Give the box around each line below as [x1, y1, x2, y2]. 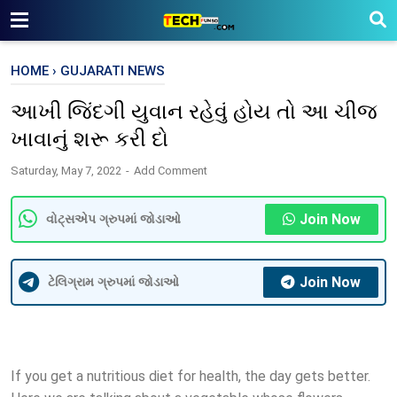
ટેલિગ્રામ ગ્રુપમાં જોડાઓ [48, 274, 179, 290]
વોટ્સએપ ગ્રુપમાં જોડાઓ [46, 211, 181, 227]
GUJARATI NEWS [60, 63, 165, 79]
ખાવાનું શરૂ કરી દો [11, 127, 168, 152]
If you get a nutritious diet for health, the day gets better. [11, 367, 370, 385]
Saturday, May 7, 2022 [11, 164, 124, 177]
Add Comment [134, 164, 207, 177]
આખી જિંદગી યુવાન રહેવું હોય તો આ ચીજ [11, 99, 378, 124]
